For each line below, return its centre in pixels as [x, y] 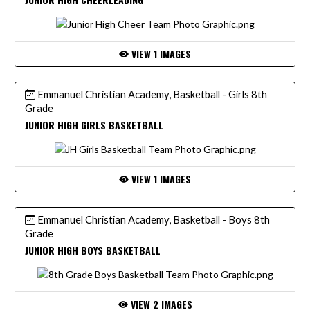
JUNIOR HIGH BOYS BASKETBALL [93, 250]
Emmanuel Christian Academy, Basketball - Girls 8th [151, 94]
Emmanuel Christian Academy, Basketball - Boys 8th [153, 219]
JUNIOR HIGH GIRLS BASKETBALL [94, 125]
